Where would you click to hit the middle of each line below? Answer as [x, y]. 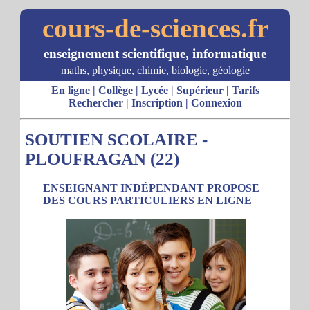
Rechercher [95, 103]
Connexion [216, 103]
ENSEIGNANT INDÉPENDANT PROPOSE [151, 188]
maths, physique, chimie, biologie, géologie [155, 70]
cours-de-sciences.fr [155, 28]
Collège [115, 90]
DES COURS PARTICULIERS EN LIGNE [147, 200]
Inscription [157, 103]
